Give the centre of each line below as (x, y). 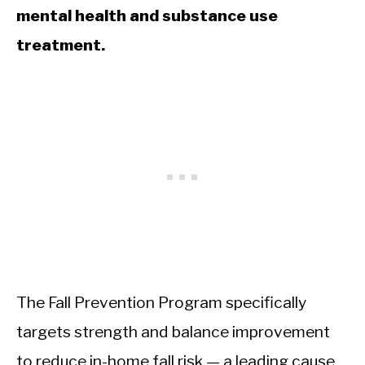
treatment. (61, 45)
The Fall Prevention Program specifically (161, 303)
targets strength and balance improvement (173, 332)
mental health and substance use (147, 16)
